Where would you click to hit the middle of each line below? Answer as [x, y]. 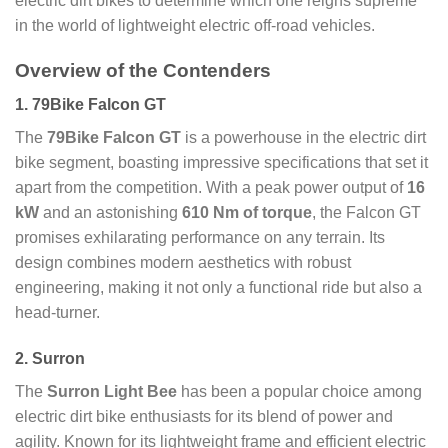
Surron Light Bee [112, 392]
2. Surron [50, 359]
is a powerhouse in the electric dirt [303, 138]
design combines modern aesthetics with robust [183, 263]
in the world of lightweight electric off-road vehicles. [195, 26]
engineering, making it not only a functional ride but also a [218, 288]
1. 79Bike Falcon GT [90, 105]
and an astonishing [110, 213]
